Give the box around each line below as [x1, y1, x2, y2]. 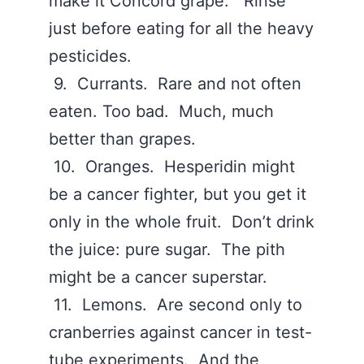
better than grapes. [49, 129, 201, 149]
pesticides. [49, 46, 136, 66]
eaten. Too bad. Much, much [49, 102, 274, 121]
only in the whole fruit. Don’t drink [49, 212, 314, 232]
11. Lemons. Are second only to [49, 295, 302, 314]
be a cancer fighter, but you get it [49, 184, 306, 204]
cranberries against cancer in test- [49, 323, 312, 342]
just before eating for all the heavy [49, 19, 314, 38]
